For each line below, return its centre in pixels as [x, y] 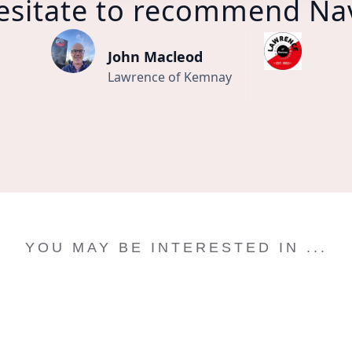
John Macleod [155, 57]
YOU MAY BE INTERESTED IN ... [176, 247]
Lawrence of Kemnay [169, 77]
